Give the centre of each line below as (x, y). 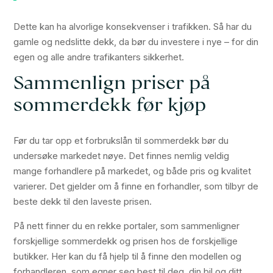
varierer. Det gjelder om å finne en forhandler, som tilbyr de (136, 186)
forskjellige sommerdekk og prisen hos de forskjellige (126, 241)
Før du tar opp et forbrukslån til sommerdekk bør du (121, 141)
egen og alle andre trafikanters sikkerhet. (99, 57)
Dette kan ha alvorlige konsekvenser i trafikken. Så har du (133, 27)
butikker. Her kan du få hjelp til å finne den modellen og (128, 257)
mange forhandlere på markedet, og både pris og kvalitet (133, 171)
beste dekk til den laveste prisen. (83, 202)
